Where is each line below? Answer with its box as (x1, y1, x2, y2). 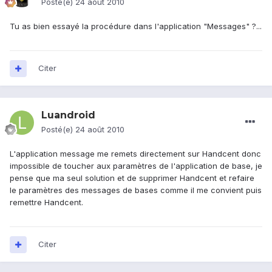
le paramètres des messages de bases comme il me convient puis (10, 185, 262, 195)
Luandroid (41, 109, 95, 121)
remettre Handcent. (10, 197, 83, 208)
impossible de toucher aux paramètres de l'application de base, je (10, 161, 262, 171)
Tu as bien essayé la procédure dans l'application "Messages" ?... (10, 21, 262, 32)
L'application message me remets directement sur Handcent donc (10, 149, 261, 159)
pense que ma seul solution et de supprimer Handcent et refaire (10, 173, 254, 183)
